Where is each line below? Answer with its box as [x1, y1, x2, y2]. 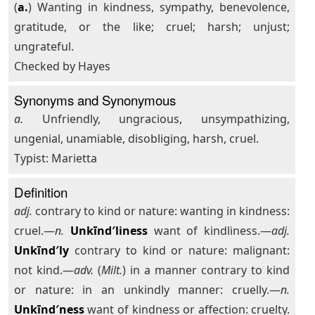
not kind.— [13, 262, 74, 278]
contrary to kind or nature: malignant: [68, 243, 290, 258]
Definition [13, 183, 67, 201]
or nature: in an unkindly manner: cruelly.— [13, 282, 281, 297]
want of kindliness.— [147, 223, 272, 238]
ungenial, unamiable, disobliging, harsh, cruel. [13, 131, 259, 146]
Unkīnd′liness [70, 223, 148, 238]
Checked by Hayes [13, 58, 110, 74]
